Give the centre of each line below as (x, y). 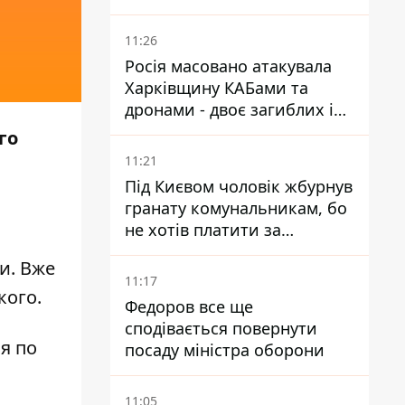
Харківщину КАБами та (217, 88)
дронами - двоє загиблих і (229, 109)
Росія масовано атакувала (228, 66)
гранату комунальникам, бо (236, 208)
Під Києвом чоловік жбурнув (239, 186)
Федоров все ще (189, 306)
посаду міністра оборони (225, 350)
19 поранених (180, 131)
